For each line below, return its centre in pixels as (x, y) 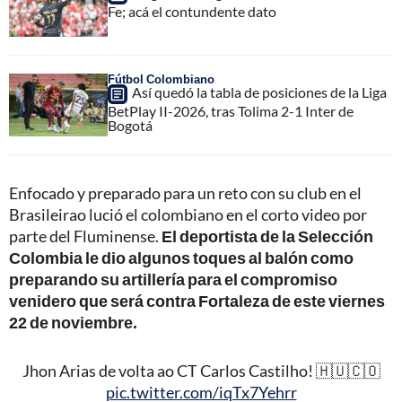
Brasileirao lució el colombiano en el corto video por (188, 215)
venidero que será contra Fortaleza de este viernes (197, 301)
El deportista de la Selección (267, 236)
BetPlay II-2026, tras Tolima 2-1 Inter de (231, 111)
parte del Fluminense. (85, 236)
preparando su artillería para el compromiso (173, 280)
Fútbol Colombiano (161, 79)
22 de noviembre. (73, 323)
